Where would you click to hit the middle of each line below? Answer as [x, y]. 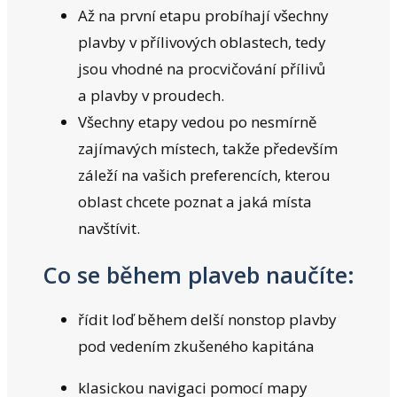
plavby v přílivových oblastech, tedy [202, 43]
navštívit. [113, 229]
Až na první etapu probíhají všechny [203, 16]
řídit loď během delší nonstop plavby [207, 319]
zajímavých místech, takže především [208, 149]
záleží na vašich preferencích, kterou [204, 175]
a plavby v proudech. [151, 96]
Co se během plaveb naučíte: [198, 274]
